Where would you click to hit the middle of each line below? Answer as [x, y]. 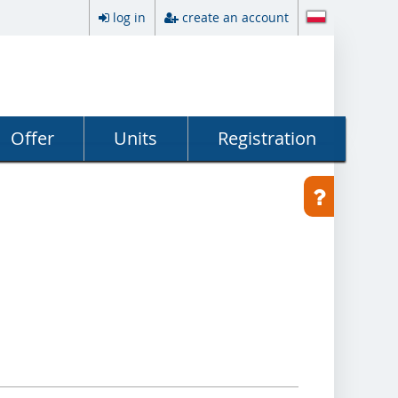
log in [129, 17]
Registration [267, 138]
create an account [235, 17]
